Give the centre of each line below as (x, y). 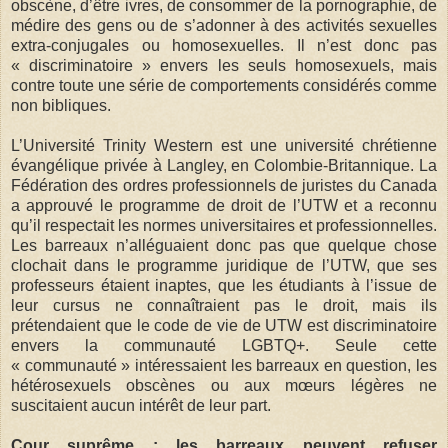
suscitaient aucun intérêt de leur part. (141, 405)
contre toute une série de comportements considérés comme (224, 85)
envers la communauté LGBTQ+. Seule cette (224, 345)
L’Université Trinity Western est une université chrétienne (224, 145)
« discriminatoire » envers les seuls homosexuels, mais (224, 65)
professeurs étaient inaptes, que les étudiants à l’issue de (224, 285)
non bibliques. (61, 105)
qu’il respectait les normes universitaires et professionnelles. (224, 225)
